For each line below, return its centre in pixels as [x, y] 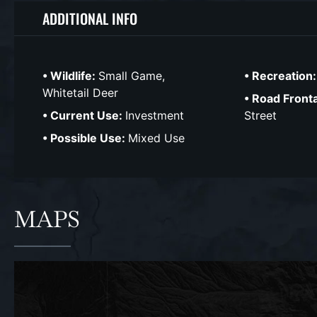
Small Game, [132, 76]
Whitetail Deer [80, 93]
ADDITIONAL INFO [90, 18]
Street [261, 115]
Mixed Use [156, 138]
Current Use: [88, 115]
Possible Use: [89, 138]
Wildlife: [74, 76]
